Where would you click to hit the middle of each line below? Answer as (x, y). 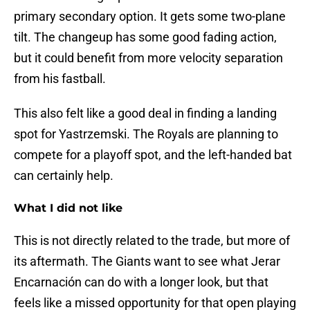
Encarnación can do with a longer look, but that (141, 282)
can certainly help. (64, 176)
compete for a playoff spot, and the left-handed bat (153, 155)
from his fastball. (60, 79)
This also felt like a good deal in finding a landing (145, 113)
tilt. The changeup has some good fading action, (145, 37)
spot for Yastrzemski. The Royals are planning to (146, 134)
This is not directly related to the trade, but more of (152, 241)
